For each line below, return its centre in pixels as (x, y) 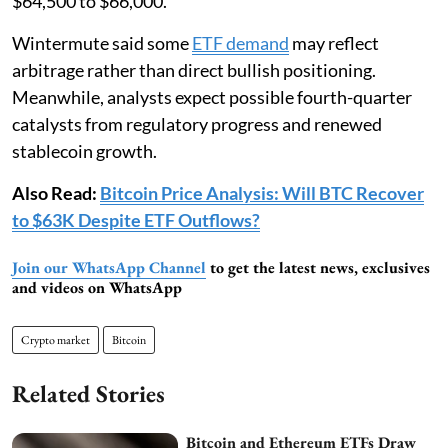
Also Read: (56, 192)
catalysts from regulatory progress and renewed (197, 123)
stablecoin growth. (84, 150)
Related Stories (88, 393)
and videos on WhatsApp (97, 287)
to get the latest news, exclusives (318, 267)
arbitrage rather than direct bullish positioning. (194, 69)
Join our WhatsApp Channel (109, 267)
